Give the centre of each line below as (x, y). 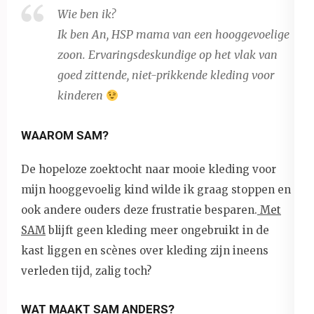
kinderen (82, 95)
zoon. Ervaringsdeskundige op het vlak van (168, 54)
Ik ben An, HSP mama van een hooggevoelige (173, 34)
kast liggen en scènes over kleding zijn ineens (145, 250)
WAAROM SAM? (65, 135)
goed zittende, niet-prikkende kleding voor (166, 75)
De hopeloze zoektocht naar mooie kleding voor (149, 169)
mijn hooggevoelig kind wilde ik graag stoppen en (156, 189)
